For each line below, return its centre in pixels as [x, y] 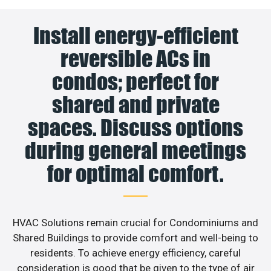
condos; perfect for [135, 81]
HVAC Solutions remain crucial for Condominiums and [135, 222]
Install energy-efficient [135, 35]
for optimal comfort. [135, 173]
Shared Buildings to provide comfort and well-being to [135, 237]
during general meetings [135, 150]
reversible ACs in [135, 58]
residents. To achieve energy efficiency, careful [135, 253]
